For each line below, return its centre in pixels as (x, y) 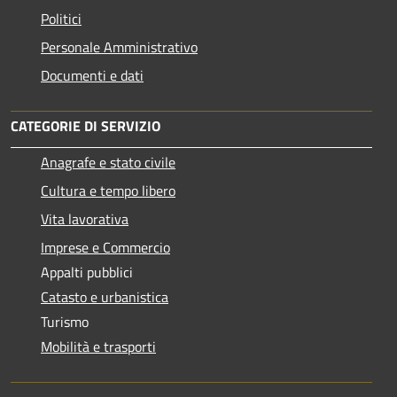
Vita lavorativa (85, 218)
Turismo (65, 321)
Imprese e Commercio (105, 247)
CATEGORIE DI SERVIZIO (86, 125)
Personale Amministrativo (119, 47)
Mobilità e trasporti (98, 346)
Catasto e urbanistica (105, 296)
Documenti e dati (92, 75)
